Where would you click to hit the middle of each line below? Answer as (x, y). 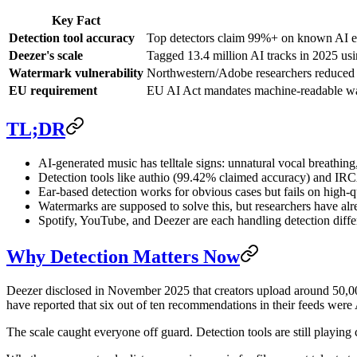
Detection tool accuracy (72, 38)
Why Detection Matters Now (123, 256)
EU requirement (53, 91)
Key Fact (76, 21)
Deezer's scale (46, 56)
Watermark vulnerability (76, 73)
